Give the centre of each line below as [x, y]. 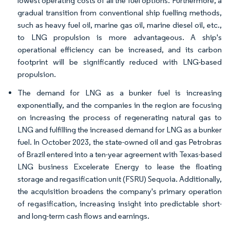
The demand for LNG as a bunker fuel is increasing [120, 92]
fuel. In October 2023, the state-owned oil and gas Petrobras [120, 142]
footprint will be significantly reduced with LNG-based [120, 62]
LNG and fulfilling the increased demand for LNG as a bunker [120, 129]
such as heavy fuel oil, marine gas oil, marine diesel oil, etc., [120, 25]
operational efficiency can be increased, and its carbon [120, 49]
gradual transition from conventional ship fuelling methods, [120, 12]
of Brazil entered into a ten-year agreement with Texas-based [120, 154]
